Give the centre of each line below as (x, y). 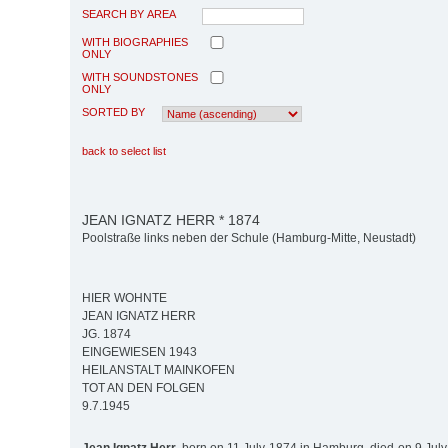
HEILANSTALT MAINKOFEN (158, 370)
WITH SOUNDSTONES (140, 76)
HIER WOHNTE (124, 298)
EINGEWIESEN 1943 (139, 352)
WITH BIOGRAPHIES (135, 41)
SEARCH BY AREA (129, 13)
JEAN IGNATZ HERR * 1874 (171, 219)
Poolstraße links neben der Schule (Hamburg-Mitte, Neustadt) (249, 238)
